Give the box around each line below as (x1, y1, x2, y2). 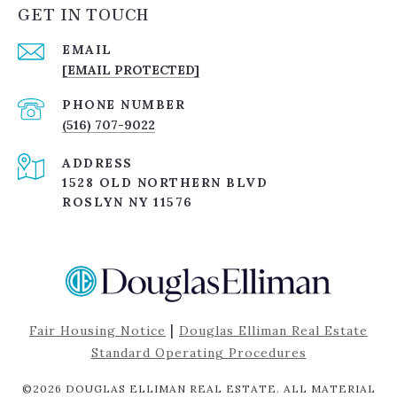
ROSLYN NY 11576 (62, 193, 193, 210)
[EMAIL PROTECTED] (62, 61, 199, 78)
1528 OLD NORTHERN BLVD (62, 174, 268, 191)
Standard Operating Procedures (90, 345, 307, 362)
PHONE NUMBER (62, 96, 185, 113)
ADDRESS (62, 154, 133, 171)
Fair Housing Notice (29, 323, 166, 339)
